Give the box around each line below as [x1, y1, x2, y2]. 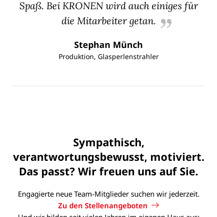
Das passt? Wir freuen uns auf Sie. [19, 163, 198, 178]
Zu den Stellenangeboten [58, 200, 148, 210]
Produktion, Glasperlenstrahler [58, 51, 159, 61]
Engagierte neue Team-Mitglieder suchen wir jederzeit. [17, 188, 200, 199]
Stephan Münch [74, 38, 143, 50]
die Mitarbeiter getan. [61, 14, 156, 27]
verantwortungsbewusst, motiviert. [13, 149, 204, 164]
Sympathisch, [73, 134, 144, 149]
